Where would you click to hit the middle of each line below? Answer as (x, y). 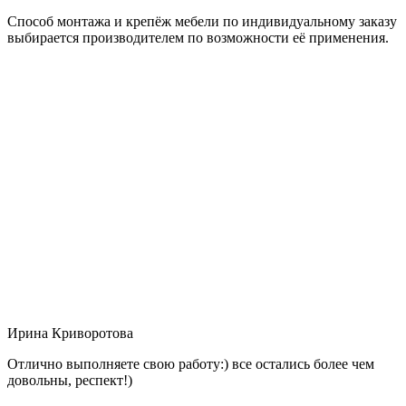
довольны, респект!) (70, 380)
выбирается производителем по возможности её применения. (198, 37)
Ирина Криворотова (70, 333)
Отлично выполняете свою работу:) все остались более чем (191, 363)
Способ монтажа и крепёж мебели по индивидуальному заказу (202, 21)
